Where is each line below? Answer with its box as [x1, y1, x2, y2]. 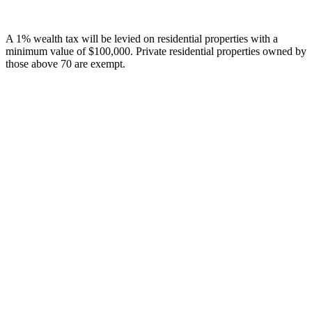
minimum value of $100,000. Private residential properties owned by [6, 45, 306, 57]
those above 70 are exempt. [6, 57, 125, 70]
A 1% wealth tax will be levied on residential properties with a [6, 32, 278, 45]
